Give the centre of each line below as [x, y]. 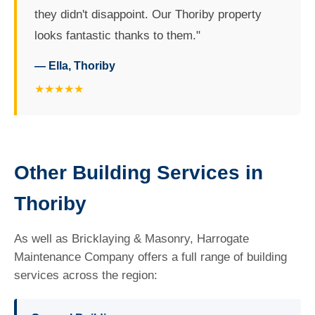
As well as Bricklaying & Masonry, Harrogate [131, 239]
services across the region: [86, 275]
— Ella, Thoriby [75, 66]
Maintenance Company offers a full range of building [150, 257]
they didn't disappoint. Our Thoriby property [148, 14]
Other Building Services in [139, 173]
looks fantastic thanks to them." [117, 36]
